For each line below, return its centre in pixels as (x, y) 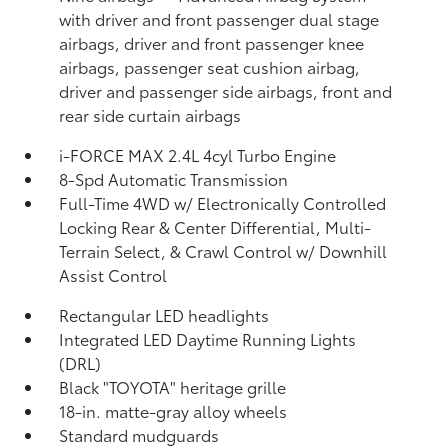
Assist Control (113, 274)
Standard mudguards (139, 434)
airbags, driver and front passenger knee (212, 42)
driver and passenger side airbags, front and (226, 90)
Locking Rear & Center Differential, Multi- (215, 226)
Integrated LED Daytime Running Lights (208, 338)
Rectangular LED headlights (164, 314)
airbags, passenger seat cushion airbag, (210, 66)
